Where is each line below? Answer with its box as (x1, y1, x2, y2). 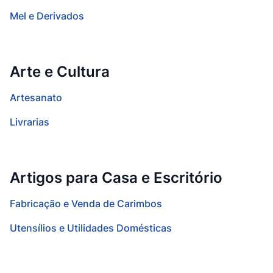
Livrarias (10, 116, 49, 128)
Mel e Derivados (10, 10, 84, 22)
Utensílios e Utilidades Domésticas (10, 222, 172, 234)
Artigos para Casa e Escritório (10, 169, 222, 186)
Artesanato (10, 91, 62, 104)
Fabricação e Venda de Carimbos (10, 197, 162, 210)
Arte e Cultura (10, 63, 110, 80)
